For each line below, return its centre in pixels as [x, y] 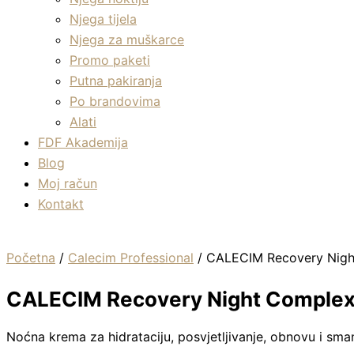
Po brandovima [115, 101]
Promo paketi [110, 60]
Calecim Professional [131, 258]
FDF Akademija [83, 142]
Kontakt [61, 204]
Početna [31, 258]
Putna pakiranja [116, 81]
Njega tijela [103, 19]
